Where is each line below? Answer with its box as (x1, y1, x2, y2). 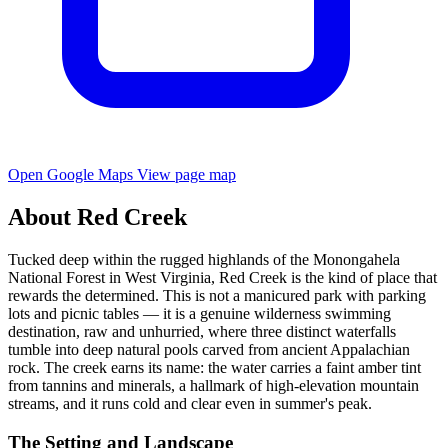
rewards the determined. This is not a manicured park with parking (8, 286, 426, 304)
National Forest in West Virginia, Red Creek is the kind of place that (8, 268, 437, 286)
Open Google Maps (8, 166, 137, 184)
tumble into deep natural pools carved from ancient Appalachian (8, 340, 410, 358)
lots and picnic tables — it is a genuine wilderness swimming (8, 304, 391, 322)
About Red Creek (8, 203, 187, 230)
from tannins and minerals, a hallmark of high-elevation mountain (8, 376, 419, 394)
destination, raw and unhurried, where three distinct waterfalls (8, 322, 396, 340)
